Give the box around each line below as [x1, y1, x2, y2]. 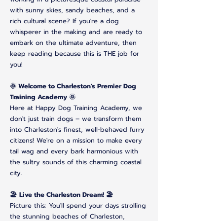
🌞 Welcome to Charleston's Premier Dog [10, 81, 136, 91]
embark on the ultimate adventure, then [10, 37, 137, 47]
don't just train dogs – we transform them [10, 113, 141, 123]
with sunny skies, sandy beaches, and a [10, 5, 135, 15]
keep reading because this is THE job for [10, 48, 139, 58]
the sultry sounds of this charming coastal [10, 157, 142, 167]
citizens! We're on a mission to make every [10, 135, 142, 145]
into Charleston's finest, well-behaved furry [10, 124, 145, 134]
